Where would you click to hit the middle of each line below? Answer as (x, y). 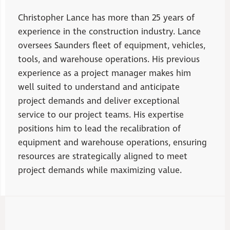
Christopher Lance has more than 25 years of (106, 18)
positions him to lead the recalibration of (99, 129)
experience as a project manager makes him (104, 74)
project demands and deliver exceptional (99, 101)
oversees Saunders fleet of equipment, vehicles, (112, 46)
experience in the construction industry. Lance (109, 32)
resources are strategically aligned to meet (103, 157)
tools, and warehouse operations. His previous (109, 60)
